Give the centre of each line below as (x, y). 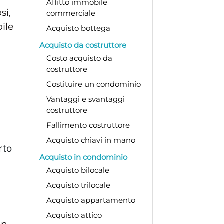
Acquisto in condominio (83, 157)
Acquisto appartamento (91, 200)
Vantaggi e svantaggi (85, 99)
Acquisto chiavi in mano (91, 140)
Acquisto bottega (78, 28)
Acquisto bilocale (78, 170)
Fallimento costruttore (88, 125)
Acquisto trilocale (78, 185)
